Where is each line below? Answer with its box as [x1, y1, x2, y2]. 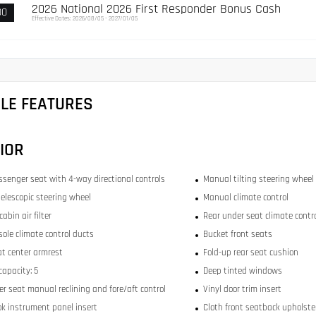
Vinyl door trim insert [202, 284, 281, 296]
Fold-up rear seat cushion [202, 247, 298, 259]
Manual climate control [202, 192, 288, 204]
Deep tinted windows [202, 265, 282, 277]
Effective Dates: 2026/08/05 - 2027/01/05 [32, 15, 138, 23]
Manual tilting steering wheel [202, 174, 314, 186]
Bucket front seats [202, 229, 272, 241]
